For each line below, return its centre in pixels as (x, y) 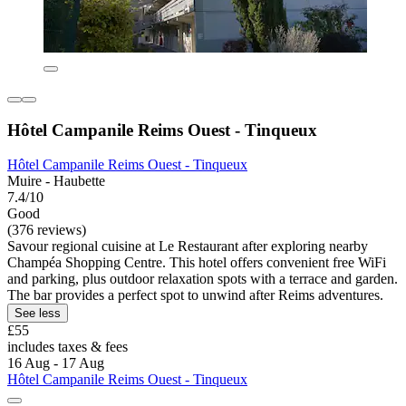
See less (38, 314)
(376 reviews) (47, 230)
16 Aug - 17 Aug (56, 363)
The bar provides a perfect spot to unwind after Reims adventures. (195, 295)
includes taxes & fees (68, 347)
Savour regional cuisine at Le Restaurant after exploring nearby (188, 246)
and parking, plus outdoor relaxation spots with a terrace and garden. (203, 279)
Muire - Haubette (56, 181)
